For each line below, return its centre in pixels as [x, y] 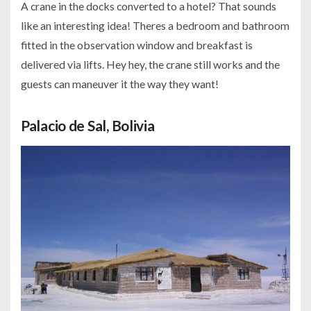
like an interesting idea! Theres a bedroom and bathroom [155, 26]
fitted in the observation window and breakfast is [137, 45]
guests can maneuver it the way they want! [120, 84]
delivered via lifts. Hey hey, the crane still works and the [150, 65]
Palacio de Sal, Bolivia [88, 126]
